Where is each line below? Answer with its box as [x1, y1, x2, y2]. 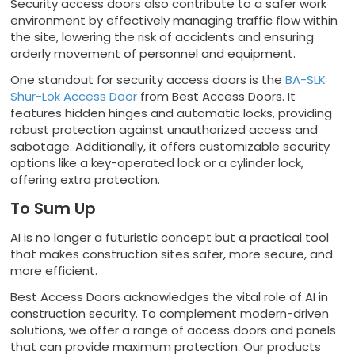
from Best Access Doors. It [137, 87, 296, 105]
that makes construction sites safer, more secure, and [10, 245, 334, 262]
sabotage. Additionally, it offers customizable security [10, 137, 330, 155]
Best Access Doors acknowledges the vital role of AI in [10, 288, 329, 305]
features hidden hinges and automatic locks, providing [10, 104, 333, 121]
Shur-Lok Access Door [10, 87, 138, 105]
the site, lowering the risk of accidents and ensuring [10, 28, 315, 45]
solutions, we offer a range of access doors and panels [10, 321, 337, 338]
